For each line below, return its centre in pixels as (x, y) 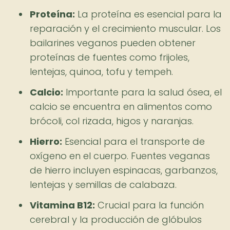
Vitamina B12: (62, 205)
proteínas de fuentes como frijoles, (110, 57)
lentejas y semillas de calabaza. (103, 185)
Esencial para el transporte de (133, 141)
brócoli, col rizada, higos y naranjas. (112, 121)
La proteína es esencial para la (148, 14)
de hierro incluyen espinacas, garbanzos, (124, 170)
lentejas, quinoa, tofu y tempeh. (101, 72)
